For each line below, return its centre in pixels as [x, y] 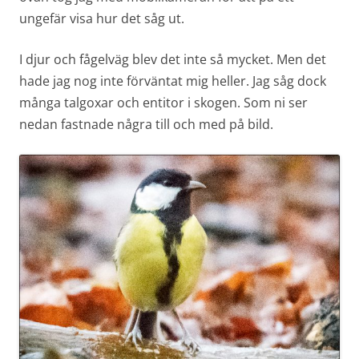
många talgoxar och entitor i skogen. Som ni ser [163, 102]
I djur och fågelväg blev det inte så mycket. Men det [173, 59]
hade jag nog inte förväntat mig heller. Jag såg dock [173, 81]
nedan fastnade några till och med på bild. [146, 124]
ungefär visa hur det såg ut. [102, 18]
